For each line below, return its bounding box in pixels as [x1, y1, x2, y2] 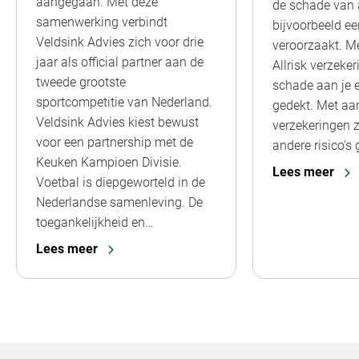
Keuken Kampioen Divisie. [36, 154, 182, 170]
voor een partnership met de [36, 134, 193, 150]
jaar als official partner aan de [36, 54, 204, 70]
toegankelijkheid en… [36, 214, 153, 230]
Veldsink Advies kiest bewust [36, 114, 199, 130]
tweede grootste [36, 74, 126, 90]
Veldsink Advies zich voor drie [36, 34, 204, 50]
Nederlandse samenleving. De [36, 194, 203, 210]
